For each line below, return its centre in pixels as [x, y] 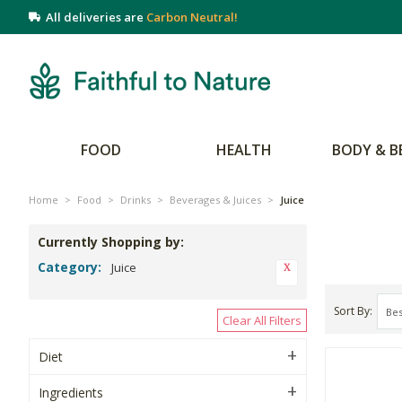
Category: [70, 267]
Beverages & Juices [215, 200]
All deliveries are [93, 17]
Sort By [352, 311]
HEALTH [244, 150]
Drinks [135, 200]
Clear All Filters [262, 320]
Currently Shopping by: [111, 242]
